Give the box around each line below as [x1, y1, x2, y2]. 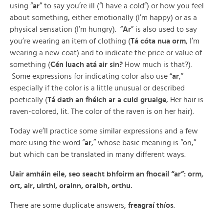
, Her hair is [166, 96, 203, 104]
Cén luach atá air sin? [50, 61, 123, 68]
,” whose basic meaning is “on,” [91, 139, 196, 147]
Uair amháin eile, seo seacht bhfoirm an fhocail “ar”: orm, [10, 170, 203, 178]
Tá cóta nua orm [131, 37, 186, 45]
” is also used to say [131, 25, 197, 33]
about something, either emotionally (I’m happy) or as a [10, 14, 197, 22]
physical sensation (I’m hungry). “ [10, 25, 123, 33]
